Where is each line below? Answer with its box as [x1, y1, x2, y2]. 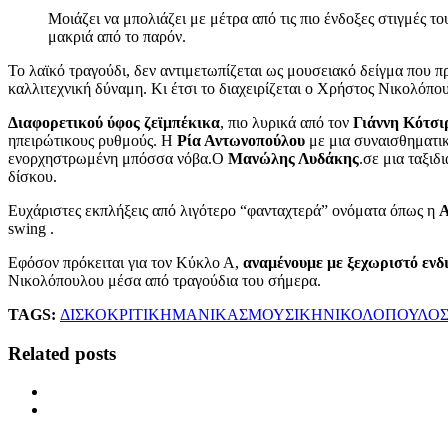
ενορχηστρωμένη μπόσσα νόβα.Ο [8, 149, 228, 167]
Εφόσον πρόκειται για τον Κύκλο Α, [8, 253, 243, 271]
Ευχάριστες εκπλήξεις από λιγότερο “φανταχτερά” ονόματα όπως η [8, 201, 439, 219]
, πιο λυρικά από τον [220, 113, 353, 131]
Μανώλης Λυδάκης [228, 149, 359, 167]
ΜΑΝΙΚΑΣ [172, 305, 248, 323]
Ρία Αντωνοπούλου [177, 131, 305, 149]
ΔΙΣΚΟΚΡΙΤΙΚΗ [60, 305, 172, 323]
